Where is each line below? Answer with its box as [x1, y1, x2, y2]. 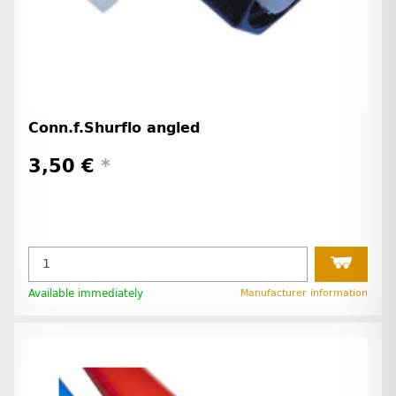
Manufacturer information [240, 286, 368, 299]
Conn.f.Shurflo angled [28, 118, 200, 136]
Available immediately [28, 286, 143, 300]
